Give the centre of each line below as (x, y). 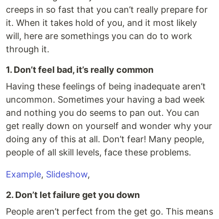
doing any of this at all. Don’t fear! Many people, (105, 139)
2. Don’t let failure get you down (73, 195)
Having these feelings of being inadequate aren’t (106, 86)
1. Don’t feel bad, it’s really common (80, 70)
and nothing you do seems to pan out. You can (103, 113)
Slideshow (67, 174)
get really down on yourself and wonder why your (109, 126)
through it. (28, 49)
